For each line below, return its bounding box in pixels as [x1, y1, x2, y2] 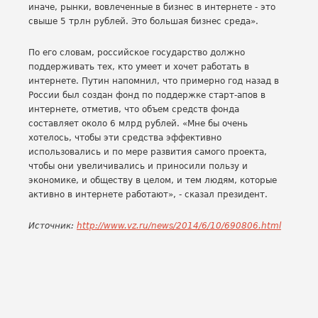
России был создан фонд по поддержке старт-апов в [28, 90, 265, 100]
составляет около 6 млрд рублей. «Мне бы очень [28, 119, 248, 128]
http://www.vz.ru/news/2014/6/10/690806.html [77, 221, 281, 231]
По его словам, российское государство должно [28, 48, 245, 57]
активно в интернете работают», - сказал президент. [28, 190, 268, 199]
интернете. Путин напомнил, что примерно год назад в [28, 76, 279, 86]
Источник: [28, 221, 77, 231]
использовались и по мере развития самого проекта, [28, 147, 267, 157]
